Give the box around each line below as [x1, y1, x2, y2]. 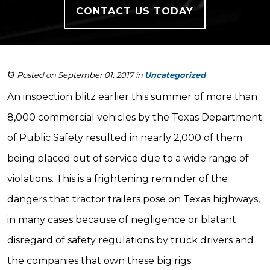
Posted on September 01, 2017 [17, 70, 134, 80]
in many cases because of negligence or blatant [7, 214, 236, 225]
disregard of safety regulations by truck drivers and [7, 234, 254, 246]
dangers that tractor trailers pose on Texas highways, [7, 193, 260, 205]
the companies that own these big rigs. [7, 255, 193, 266]
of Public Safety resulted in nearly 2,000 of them [7, 132, 242, 143]
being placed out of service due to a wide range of [7, 152, 249, 164]
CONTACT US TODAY [76, 5, 194, 17]
